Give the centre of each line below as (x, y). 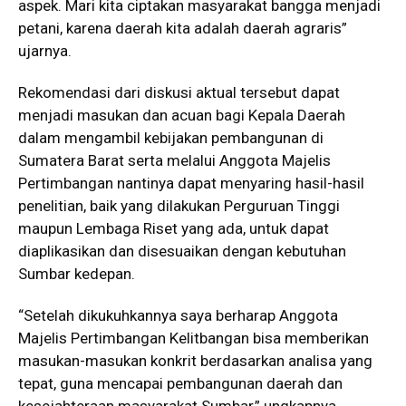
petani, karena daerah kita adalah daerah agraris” (183, 28)
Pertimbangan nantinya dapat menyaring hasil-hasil (191, 183)
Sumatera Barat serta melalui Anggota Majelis (174, 160)
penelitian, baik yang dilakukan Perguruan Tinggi (179, 206)
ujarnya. (45, 51)
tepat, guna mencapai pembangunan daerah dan (180, 383)
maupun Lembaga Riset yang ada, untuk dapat (174, 228)
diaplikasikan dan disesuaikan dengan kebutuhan (182, 251)
